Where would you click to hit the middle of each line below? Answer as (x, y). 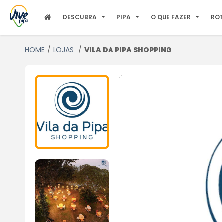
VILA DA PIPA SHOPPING (128, 50)
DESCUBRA (80, 17)
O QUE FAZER (171, 17)
